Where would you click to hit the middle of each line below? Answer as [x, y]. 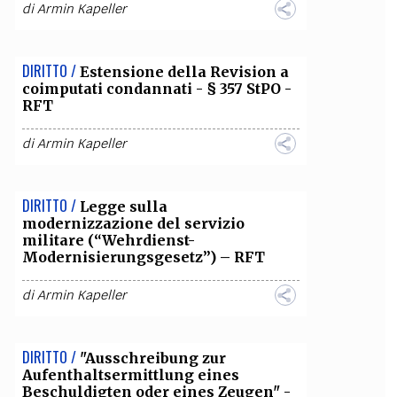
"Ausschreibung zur [152, 358]
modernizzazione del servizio [133, 223]
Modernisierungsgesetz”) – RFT [143, 257]
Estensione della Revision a [184, 72]
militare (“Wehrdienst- [108, 240]
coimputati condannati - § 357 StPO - [156, 89]
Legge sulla [123, 206]
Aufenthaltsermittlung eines [130, 375]
